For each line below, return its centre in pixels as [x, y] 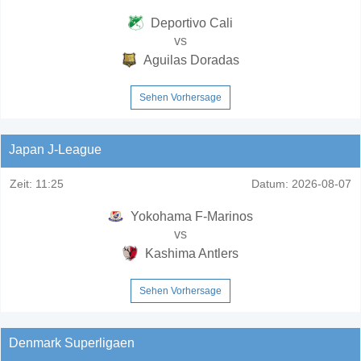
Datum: [270, 183]
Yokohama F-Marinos [190, 216]
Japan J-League [55, 149]
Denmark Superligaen [72, 342]
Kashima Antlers [190, 253]
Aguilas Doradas [190, 60]
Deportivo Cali [190, 23]
